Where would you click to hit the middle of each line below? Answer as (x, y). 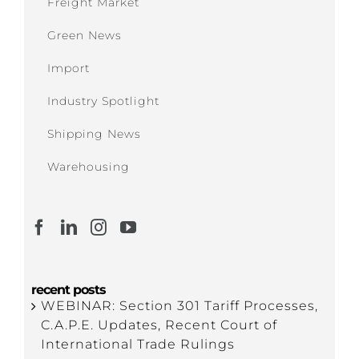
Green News (84, 36)
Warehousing (88, 167)
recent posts (68, 290)
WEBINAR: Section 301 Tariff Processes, (179, 306)
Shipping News (94, 134)
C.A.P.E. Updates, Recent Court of (159, 325)
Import (68, 69)
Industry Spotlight (103, 101)
